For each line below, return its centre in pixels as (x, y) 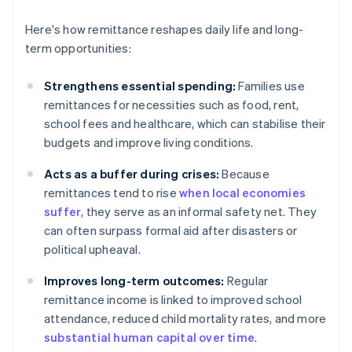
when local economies (242, 193)
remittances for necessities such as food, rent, (172, 105)
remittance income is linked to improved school (173, 300)
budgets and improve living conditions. (149, 143)
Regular (246, 281)
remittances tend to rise (112, 193)
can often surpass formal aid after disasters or (171, 231)
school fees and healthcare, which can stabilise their (185, 124)
